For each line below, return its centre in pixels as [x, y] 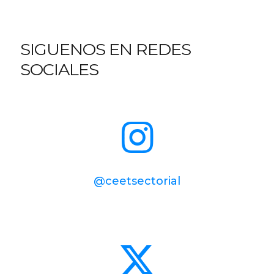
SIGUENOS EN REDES [106, 49]
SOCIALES [59, 69]
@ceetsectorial [137, 181]
